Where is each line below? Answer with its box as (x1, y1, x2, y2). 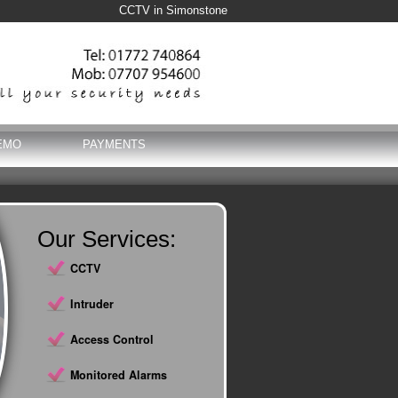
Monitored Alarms (70, 367, 167, 383)
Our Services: (37, 226, 176, 252)
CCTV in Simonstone (119, 4, 227, 17)
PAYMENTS (83, 138, 146, 151)
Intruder (70, 296, 114, 312)
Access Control (70, 331, 154, 347)
